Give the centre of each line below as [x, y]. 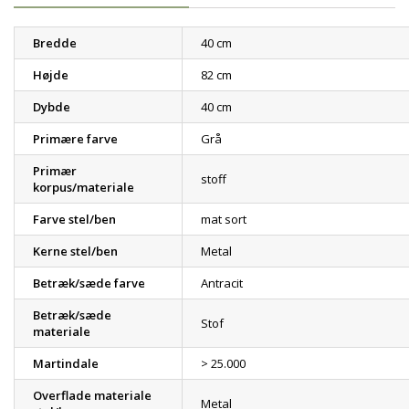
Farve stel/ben [74, 219]
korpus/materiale [84, 187]
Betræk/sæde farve [89, 283]
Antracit [222, 283]
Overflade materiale [92, 395]
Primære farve [75, 139]
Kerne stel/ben [75, 251]
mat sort [224, 219]
